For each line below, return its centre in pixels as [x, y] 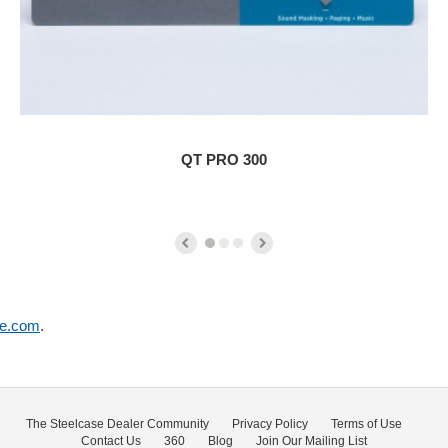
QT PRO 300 [224, 159]
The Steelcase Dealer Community [117, 423]
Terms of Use [366, 423]
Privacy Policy [270, 423]
